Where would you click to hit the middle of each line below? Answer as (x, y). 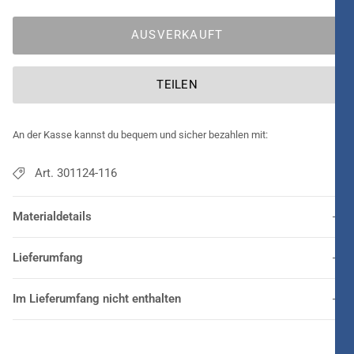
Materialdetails (52, 217)
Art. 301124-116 (76, 173)
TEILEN (177, 84)
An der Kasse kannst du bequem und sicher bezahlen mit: (140, 134)
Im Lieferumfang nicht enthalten (97, 299)
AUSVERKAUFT (177, 35)
